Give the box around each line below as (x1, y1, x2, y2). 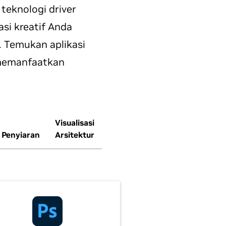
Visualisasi (55, 118, 94, 128)
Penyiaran (2, 130, 40, 140)
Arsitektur (55, 130, 94, 140)
